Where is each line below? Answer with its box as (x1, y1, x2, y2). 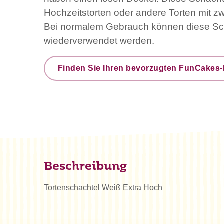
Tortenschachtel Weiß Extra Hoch (44, 183, 162, 192)
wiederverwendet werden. (44, 35, 154, 46)
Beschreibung (44, 161, 127, 173)
